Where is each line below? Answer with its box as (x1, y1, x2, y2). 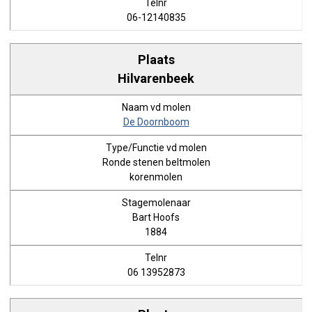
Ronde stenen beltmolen (102, 157, 210, 168)
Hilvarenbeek (118, 70, 194, 86)
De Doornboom (123, 116, 189, 127)
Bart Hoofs (132, 212, 180, 223)
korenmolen (130, 171, 182, 182)
